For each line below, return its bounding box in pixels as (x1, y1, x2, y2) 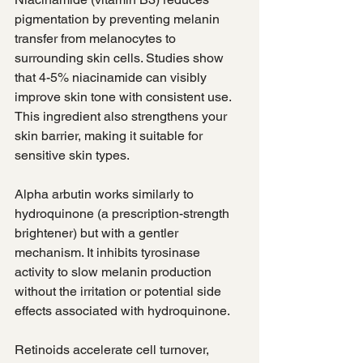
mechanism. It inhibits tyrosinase (15, 245, 203, 261)
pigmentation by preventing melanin (15, 11, 223, 28)
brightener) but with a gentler (15, 225, 181, 241)
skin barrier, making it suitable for (15, 128, 206, 144)
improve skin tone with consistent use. (15, 89, 234, 105)
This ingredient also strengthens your (15, 109, 230, 125)
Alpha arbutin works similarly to (15, 186, 197, 203)
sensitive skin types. (15, 147, 130, 164)
